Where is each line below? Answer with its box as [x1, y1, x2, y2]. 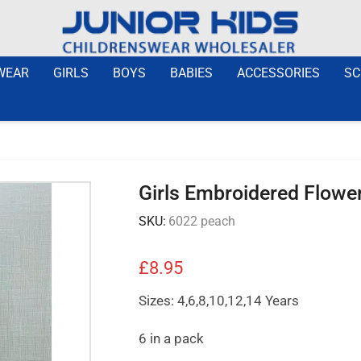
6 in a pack [138, 330, 204, 346]
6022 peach [168, 213, 235, 229]
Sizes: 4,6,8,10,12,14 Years [138, 292, 299, 309]
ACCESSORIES [237, 64, 320, 81]
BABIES [170, 64, 213, 81]
